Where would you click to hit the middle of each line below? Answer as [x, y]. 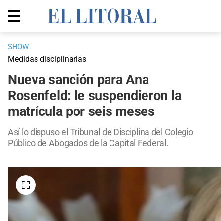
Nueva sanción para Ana [78, 80]
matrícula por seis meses [81, 112]
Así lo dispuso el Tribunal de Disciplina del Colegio [101, 132]
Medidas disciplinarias [47, 59]
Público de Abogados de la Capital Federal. [88, 143]
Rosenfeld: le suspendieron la [95, 96]
